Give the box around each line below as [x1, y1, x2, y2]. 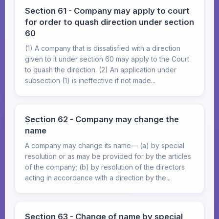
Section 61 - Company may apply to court [25, 6, 190, 16]
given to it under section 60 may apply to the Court [25, 55, 189, 63]
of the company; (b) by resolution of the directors [25, 163, 185, 171]
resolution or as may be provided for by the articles [25, 152, 191, 160]
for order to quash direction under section [25, 17, 194, 27]
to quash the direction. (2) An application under [25, 66, 176, 74]
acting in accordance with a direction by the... [25, 174, 171, 182]
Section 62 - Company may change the [25, 114, 179, 124]
